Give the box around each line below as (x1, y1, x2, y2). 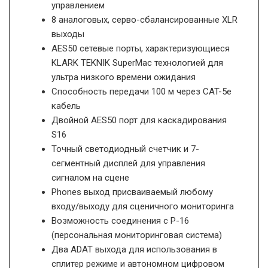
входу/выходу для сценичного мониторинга (51, 200, 234, 212)
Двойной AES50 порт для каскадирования (51, 114, 227, 126)
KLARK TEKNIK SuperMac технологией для (51, 57, 223, 68)
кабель (51, 100, 81, 111)
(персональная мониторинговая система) (51, 229, 222, 240)
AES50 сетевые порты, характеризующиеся (51, 42, 230, 54)
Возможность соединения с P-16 (51, 215, 189, 226)
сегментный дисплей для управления (51, 157, 205, 169)
